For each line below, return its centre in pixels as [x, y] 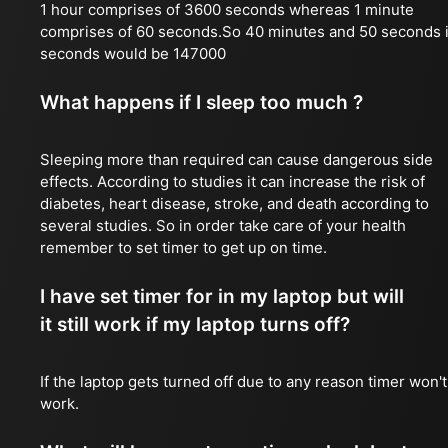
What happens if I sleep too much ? [201, 102]
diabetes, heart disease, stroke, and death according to [234, 203]
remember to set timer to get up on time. [183, 247]
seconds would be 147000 [133, 53]
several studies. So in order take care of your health [223, 225]
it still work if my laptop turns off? [195, 324]
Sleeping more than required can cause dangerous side [236, 159]
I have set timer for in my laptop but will [222, 296]
